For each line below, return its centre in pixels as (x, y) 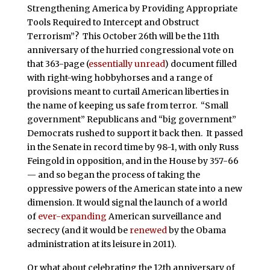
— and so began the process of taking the (113, 174)
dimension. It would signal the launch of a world (127, 202)
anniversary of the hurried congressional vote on (130, 50)
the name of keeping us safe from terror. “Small (127, 105)
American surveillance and (164, 216)
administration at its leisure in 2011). (102, 244)
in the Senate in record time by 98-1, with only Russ (133, 147)
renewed (148, 230)
